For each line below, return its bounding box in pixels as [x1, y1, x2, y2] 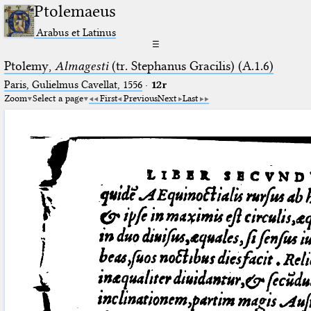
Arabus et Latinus [36, 25, 117, 39]
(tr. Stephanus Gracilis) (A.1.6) [108, 58, 274, 74]
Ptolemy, [3, 58, 55, 74]
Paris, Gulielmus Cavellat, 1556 [3, 78, 142, 91]
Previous [123, 92, 158, 103]
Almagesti [54, 58, 108, 74]
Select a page [32, 92, 83, 103]
